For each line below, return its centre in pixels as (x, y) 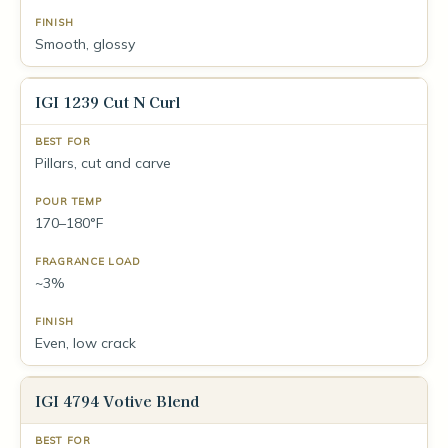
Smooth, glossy (85, 44)
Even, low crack (85, 343)
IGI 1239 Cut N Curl (107, 101)
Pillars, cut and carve (103, 163)
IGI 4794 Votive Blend (117, 400)
